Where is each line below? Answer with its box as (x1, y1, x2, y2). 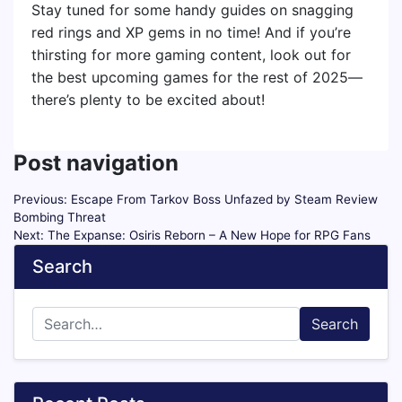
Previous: (13, 192, 67, 207)
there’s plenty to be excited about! (31, 91, 265, 109)
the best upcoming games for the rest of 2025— (31, 68, 363, 87)
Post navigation (13, 150, 179, 177)
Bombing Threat (13, 210, 106, 225)
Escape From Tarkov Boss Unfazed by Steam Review (71, 192, 378, 207)
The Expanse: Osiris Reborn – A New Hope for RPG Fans (48, 228, 371, 243)
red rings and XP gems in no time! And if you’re (31, 23, 351, 42)
